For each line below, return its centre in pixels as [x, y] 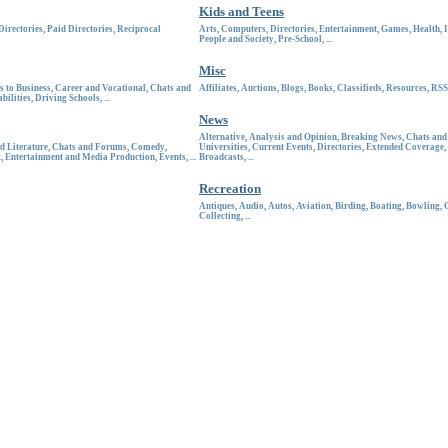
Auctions [259, 88]
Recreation [230, 188]
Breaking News [371, 137]
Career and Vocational [100, 88]
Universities [223, 147]
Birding [350, 206]
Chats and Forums [89, 147]
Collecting [220, 216]
